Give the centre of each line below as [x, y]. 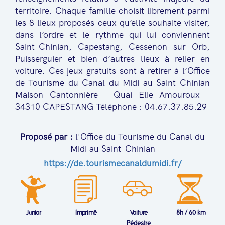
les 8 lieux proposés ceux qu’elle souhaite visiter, [113, 23]
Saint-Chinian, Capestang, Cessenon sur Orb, [113, 47]
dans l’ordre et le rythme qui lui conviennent [113, 35]
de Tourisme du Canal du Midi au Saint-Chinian [113, 83]
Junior [34, 213]
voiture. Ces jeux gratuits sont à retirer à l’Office [113, 71]
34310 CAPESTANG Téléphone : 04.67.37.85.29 [111, 107]
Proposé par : [48, 137]
